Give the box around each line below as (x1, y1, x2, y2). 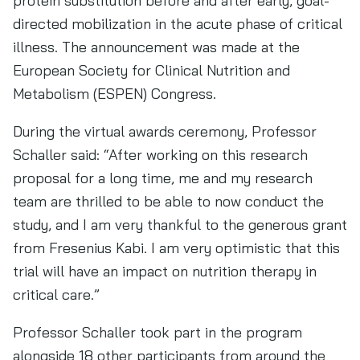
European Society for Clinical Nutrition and (13, 61, 290, 80)
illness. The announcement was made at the (13, 38, 300, 56)
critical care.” (13, 285, 100, 304)
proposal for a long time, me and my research (13, 169, 313, 187)
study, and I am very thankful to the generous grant (13, 215, 347, 234)
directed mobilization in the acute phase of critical (13, 14, 342, 33)
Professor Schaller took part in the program (13, 323, 302, 342)
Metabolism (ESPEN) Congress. (13, 84, 216, 103)
